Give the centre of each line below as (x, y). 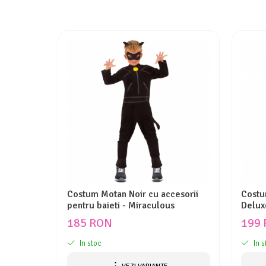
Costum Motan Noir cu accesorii (133, 194)
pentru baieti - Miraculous (121, 205)
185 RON (90, 223)
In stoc (90, 243)
